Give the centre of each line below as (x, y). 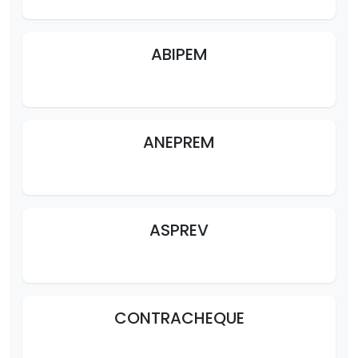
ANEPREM (179, 142)
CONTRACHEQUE (179, 318)
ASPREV (179, 230)
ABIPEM (179, 54)
